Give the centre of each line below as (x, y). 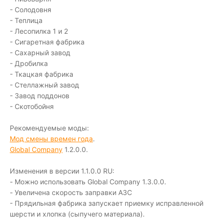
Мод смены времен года (51, 139)
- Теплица (26, 20)
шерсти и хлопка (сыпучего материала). (77, 214)
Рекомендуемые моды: (49, 128)
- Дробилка (29, 63)
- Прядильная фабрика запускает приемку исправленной (107, 203)
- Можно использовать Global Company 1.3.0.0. (88, 182)
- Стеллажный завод (44, 85)
